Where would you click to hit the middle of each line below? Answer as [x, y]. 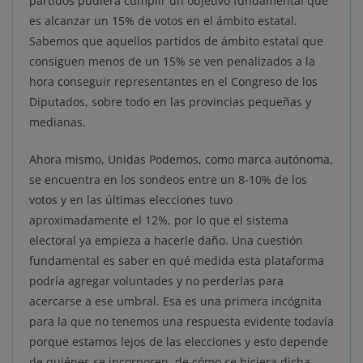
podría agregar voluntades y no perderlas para [156, 281]
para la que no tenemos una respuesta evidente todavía [181, 322]
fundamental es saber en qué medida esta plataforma [177, 261]
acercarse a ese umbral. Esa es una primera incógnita [175, 301]
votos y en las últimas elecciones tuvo [131, 200]
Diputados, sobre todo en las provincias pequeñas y [170, 102]
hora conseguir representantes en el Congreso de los [173, 82]
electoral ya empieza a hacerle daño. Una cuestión [166, 241]
